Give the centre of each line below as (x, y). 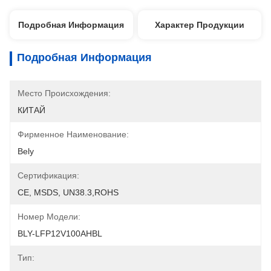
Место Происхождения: (64, 93)
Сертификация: (48, 175)
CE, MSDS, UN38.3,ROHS (68, 192)
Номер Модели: (49, 217)
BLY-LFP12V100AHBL (60, 233)
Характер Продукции (200, 25)
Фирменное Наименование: (73, 134)
